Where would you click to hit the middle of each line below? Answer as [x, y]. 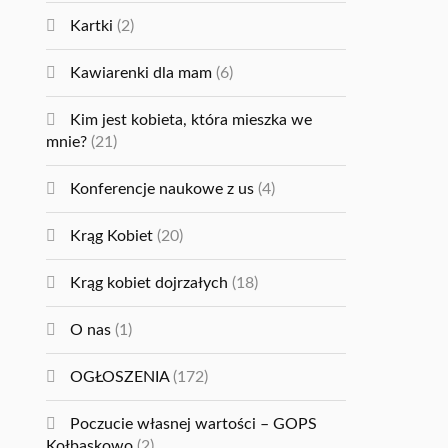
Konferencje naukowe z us [162, 189]
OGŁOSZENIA [120, 377]
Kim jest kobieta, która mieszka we [191, 120]
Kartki [92, 26]
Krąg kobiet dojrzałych [149, 283]
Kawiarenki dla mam [141, 73]
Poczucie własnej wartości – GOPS [194, 424]
